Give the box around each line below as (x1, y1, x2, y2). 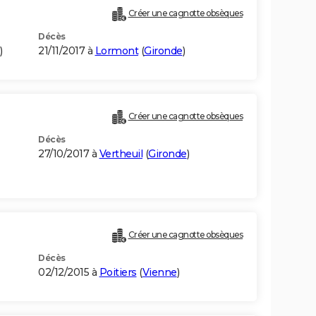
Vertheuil (99, 147, 142, 161)
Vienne (142, 266, 177, 279)
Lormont (95, 44, 138, 58)
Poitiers (99, 266, 137, 279)
